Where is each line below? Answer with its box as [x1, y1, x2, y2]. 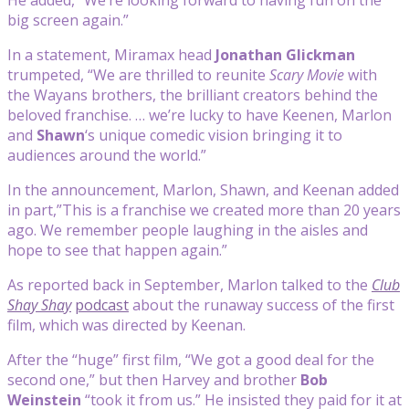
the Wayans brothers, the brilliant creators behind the [7, 84, 378, 105]
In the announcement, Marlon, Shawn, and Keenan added [7, 179, 399, 200]
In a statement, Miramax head [7, 44, 215, 65]
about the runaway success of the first [129, 294, 394, 315]
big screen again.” [7, 9, 129, 30]
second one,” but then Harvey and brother [7, 369, 300, 390]
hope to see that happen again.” [7, 239, 227, 260]
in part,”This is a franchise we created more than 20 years [7, 199, 401, 220]
